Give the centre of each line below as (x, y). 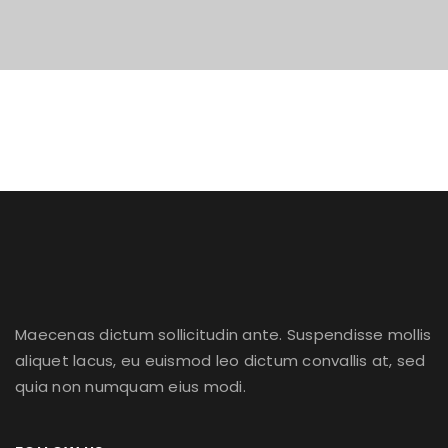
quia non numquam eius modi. (130, 387)
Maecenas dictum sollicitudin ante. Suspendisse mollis (223, 335)
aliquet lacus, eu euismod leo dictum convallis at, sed (220, 361)
